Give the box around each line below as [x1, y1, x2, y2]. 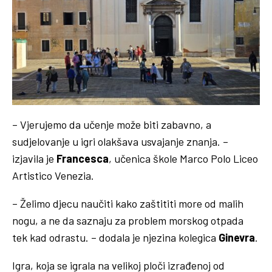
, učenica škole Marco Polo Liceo [109, 151, 258, 165]
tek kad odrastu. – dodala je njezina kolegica [12, 230, 219, 244]
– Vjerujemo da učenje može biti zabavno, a [12, 117, 211, 131]
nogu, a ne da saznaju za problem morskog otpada [12, 213, 243, 227]
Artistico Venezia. [12, 168, 94, 182]
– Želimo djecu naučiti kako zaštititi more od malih [12, 196, 243, 210]
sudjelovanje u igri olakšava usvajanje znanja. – [12, 134, 228, 148]
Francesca [56, 151, 109, 165]
